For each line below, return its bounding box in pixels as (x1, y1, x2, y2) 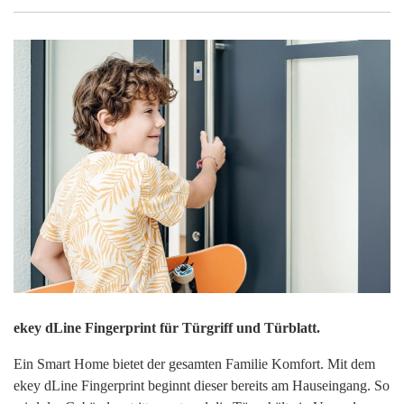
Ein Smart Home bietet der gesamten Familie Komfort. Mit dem (14, 355, 375, 372)
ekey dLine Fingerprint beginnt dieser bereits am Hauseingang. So (14, 377, 390, 393)
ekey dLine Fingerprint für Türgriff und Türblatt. (14, 319, 320, 335)
